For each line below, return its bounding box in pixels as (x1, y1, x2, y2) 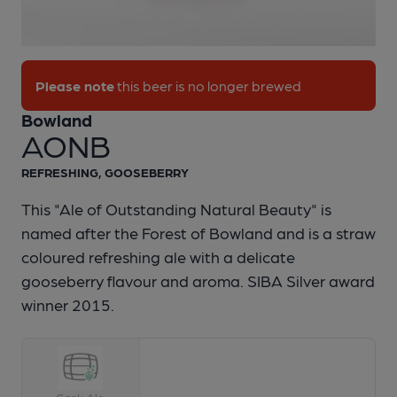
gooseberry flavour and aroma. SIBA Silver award (21, 271, 375, 290)
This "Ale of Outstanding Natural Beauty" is (21, 199, 331, 218)
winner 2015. (21, 295, 114, 314)
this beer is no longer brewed (114, 77, 301, 94)
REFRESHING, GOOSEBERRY (21, 165, 189, 179)
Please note (35, 77, 114, 94)
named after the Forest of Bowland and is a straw (21, 223, 376, 242)
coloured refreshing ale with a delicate (21, 247, 295, 266)
